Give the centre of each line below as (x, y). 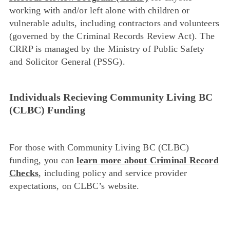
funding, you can (43, 160)
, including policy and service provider (113, 173)
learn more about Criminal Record (148, 160)
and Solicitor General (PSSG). (67, 62)
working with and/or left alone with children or (100, 11)
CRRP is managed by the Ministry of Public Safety (107, 49)
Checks (24, 173)
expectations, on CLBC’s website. (74, 186)
